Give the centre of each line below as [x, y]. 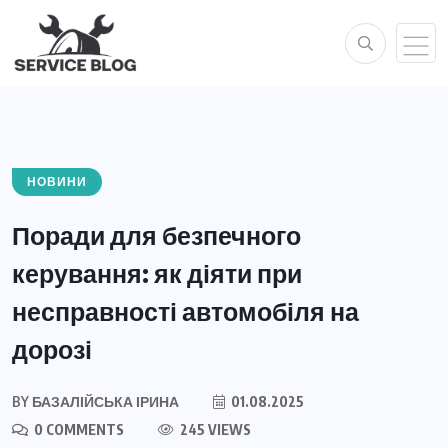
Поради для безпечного [156, 234]
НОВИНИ [57, 181]
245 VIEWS [214, 429]
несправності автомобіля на [185, 310]
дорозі [52, 348]
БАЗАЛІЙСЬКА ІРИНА [104, 401]
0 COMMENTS [77, 429]
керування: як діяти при [157, 272]
